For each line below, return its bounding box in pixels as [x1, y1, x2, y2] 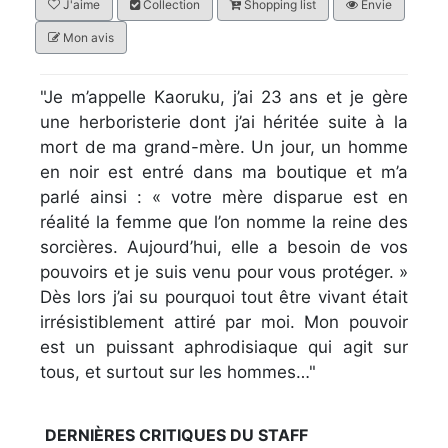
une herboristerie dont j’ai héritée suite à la [40, 111, 408, 132]
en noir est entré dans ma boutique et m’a [40, 161, 408, 182]
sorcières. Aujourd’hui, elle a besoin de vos [40, 236, 408, 257]
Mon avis [60, 29, 114, 45]
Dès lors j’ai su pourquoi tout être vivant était [40, 286, 408, 307]
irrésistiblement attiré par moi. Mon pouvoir [40, 311, 408, 332]
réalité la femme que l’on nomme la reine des [40, 211, 408, 232]
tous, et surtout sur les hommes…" [40, 361, 316, 382]
